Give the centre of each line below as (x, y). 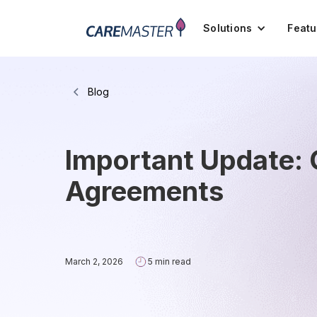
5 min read (169, 261)
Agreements (144, 191)
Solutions (228, 28)
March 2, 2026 (94, 261)
